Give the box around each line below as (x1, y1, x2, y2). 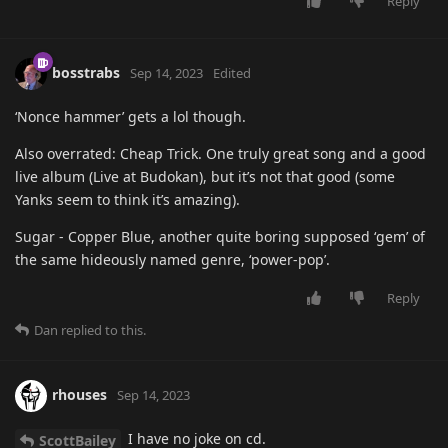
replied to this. (58, 321, 146, 340)
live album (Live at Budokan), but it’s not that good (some (15, 167, 395, 187)
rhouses (52, 384, 107, 404)
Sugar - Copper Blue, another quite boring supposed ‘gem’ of (15, 227, 425, 247)
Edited (213, 63, 251, 82)
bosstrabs (52, 62, 120, 82)
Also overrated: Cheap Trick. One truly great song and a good (15, 144, 426, 164)
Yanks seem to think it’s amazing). (15, 190, 240, 210)
